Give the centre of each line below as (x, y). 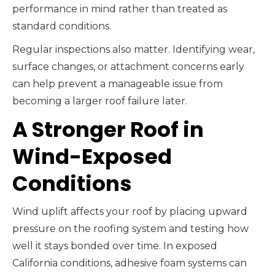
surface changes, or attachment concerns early (128, 66)
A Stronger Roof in (108, 129)
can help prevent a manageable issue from (118, 83)
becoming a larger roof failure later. (100, 101)
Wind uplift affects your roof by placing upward (130, 211)
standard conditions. (62, 26)
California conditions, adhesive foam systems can (130, 263)
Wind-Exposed (92, 156)
